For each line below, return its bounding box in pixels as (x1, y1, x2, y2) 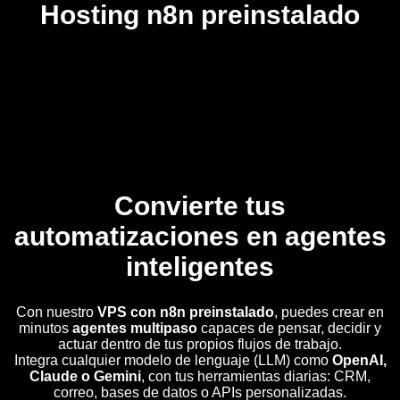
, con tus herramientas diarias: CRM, (141, 368, 371, 384)
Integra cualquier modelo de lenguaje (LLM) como (13, 352, 332, 368)
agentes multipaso (72, 320, 197, 336)
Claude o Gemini (29, 368, 141, 384)
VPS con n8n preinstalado (97, 304, 274, 320)
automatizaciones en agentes (13, 221, 387, 251)
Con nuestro (16, 304, 97, 320)
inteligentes (126, 251, 274, 281)
